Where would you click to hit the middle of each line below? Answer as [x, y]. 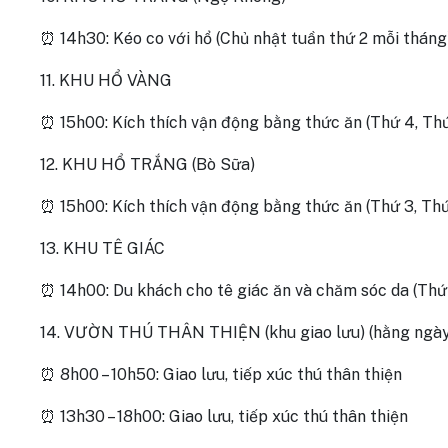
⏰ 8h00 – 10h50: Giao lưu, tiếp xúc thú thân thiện [221, 374]
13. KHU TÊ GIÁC [102, 248]
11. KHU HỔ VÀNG [106, 80]
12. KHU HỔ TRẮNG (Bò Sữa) [147, 164]
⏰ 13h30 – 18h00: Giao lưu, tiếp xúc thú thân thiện [224, 416]
